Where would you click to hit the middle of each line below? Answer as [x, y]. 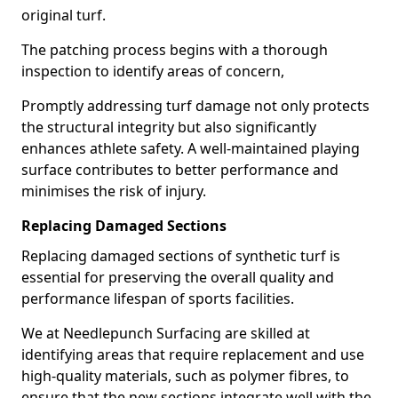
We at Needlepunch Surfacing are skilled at [166, 333]
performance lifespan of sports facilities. [158, 298]
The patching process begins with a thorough [175, 50]
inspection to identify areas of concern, [155, 71]
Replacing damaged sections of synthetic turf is [181, 256]
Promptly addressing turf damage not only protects [195, 106]
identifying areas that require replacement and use [193, 354]
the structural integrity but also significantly [169, 127]
